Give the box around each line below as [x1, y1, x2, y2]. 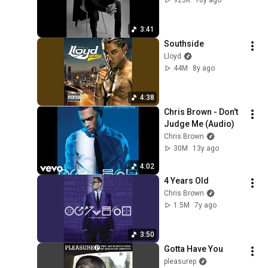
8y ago [192, 64, 215, 73]
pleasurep [163, 257, 196, 266]
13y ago [192, 144, 219, 153]
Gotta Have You [163, 244, 223, 254]
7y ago [194, 200, 217, 209]
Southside [163, 39, 204, 49]
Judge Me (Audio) [163, 119, 234, 129]
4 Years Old [163, 175, 209, 185]
